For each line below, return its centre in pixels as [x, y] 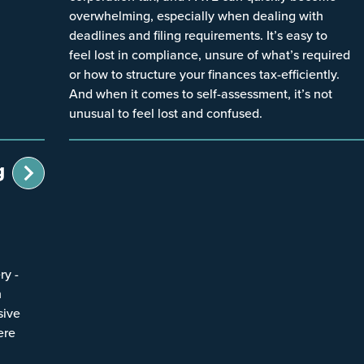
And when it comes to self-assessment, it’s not [200, 93]
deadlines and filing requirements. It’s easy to [198, 35]
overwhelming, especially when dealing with [196, 15]
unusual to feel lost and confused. [165, 113]
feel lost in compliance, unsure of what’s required [209, 54]
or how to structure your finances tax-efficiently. [204, 74]
